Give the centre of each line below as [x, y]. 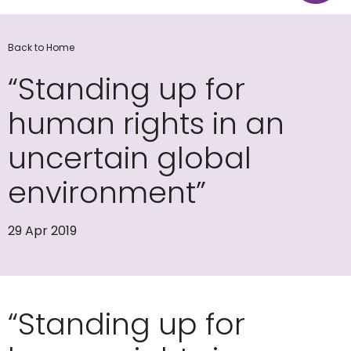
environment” [107, 192]
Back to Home [41, 47]
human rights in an [146, 123]
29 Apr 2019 [42, 231]
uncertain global [130, 158]
